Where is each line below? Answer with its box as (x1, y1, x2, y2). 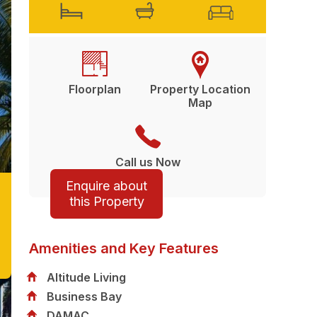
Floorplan (68, 82, 121, 96)
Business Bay (47, 289, 122, 304)
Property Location (150, 82, 251, 96)
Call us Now (115, 155, 180, 169)
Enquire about (66, 178, 148, 193)
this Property (69, 194, 144, 209)
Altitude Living (47, 270, 126, 284)
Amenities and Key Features (29, 240, 219, 257)
